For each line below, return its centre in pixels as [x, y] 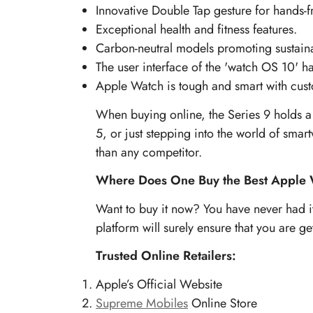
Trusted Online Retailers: [166, 256]
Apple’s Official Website [159, 284]
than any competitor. [149, 152]
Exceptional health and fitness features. [196, 30]
